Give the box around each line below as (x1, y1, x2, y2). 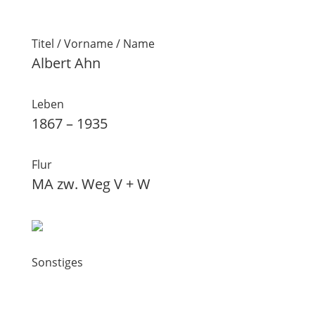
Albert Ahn (31, 53, 101, 72)
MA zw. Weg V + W (31, 174, 150, 193)
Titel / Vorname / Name (31, 36, 155, 51)
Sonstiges (31, 255, 83, 270)
